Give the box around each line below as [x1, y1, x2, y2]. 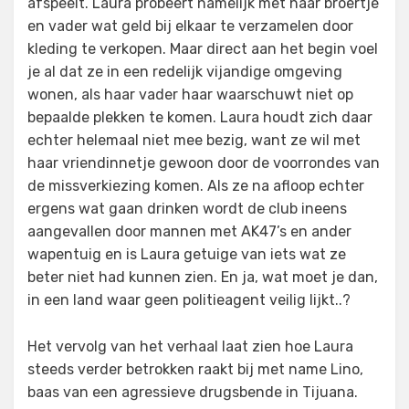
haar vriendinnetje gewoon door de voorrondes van [27, 154, 380, 172]
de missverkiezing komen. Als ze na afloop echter [27, 177, 364, 194]
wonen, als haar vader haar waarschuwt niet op [27, 86, 353, 103]
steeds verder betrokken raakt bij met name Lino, [27, 361, 363, 378]
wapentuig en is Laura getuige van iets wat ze [27, 246, 346, 263]
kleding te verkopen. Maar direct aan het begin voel [27, 40, 378, 58]
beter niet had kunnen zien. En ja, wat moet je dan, [27, 268, 378, 286]
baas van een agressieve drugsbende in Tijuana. [27, 383, 358, 401]
